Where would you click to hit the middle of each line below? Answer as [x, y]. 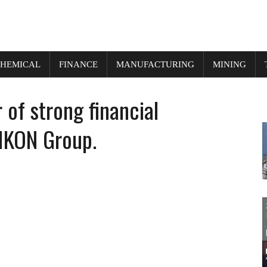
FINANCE [78, 64]
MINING [229, 64]
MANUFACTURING [155, 64]
